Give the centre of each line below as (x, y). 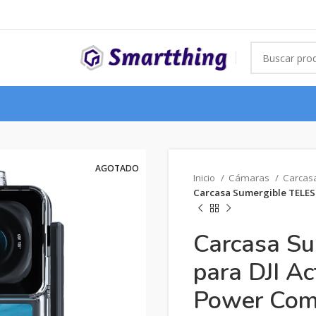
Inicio (205, 178)
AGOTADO (117, 168)
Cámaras (250, 178)
